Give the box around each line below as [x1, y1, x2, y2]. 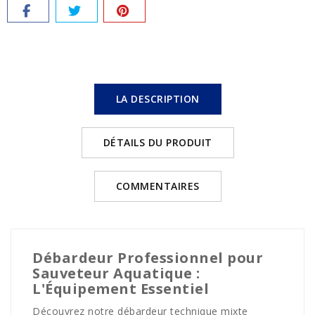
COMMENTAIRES [115, 179, 200, 193]
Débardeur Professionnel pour [32, 247, 263, 267]
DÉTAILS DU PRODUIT [103, 135, 212, 149]
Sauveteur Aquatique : [32, 263, 200, 283]
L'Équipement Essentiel [32, 278, 209, 298]
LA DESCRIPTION [115, 91, 200, 105]
